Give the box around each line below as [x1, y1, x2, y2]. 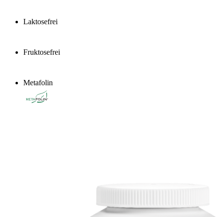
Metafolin [23, 78, 53, 87]
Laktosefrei [23, 17, 58, 26]
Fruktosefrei [23, 47, 60, 56]
